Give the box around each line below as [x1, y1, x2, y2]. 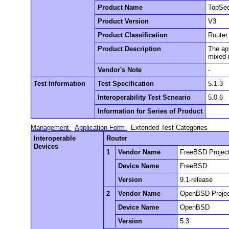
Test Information [34, 79, 86, 87]
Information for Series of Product [98, 107, 203, 115]
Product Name [98, 3, 143, 11]
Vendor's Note [98, 65, 142, 74]
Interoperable [34, 134, 76, 142]
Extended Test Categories [131, 123, 208, 131]
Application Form [75, 123, 127, 131]
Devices [34, 142, 59, 150]
